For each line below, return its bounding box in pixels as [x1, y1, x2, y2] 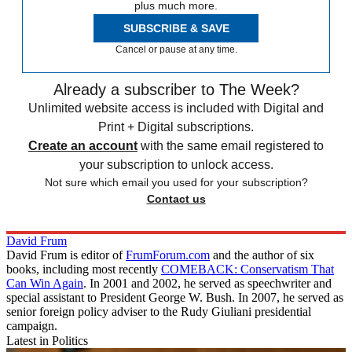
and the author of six [210, 247, 314, 262]
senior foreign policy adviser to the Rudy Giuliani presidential [6, 304, 311, 318]
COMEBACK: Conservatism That [161, 262, 334, 276]
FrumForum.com [126, 247, 210, 262]
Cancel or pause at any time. [115, 43, 237, 55]
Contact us [146, 192, 206, 205]
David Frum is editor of [6, 247, 126, 262]
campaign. [6, 318, 57, 332]
